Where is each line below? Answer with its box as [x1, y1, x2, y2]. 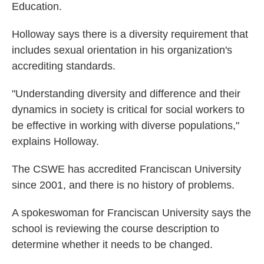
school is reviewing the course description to [12, 223, 219, 235]
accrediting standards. [12, 60, 115, 72]
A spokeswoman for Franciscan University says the [12, 207, 251, 219]
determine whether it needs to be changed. [12, 239, 213, 251]
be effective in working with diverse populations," [12, 120, 239, 132]
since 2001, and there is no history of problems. [12, 179, 235, 192]
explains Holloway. [12, 136, 99, 148]
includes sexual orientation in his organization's [12, 44, 232, 57]
